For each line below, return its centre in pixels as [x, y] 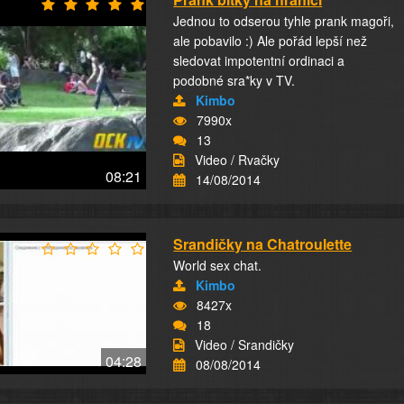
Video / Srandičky [245, 344]
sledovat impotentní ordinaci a [259, 60]
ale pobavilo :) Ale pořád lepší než [271, 41]
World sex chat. [218, 265]
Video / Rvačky [238, 160]
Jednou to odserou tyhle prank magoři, [284, 21]
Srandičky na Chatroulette [263, 244]
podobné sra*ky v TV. [234, 80]
